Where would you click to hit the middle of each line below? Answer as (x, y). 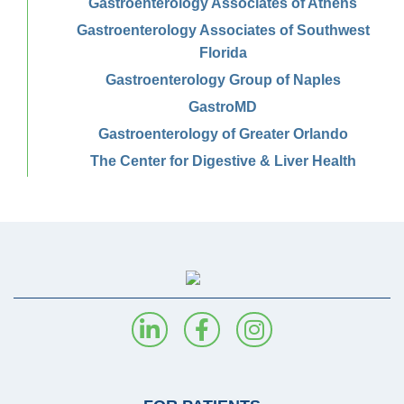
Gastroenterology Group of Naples (223, 79)
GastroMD (223, 106)
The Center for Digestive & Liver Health (223, 161)
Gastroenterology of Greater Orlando (223, 133)
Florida (223, 52)
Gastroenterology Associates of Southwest (223, 30)
